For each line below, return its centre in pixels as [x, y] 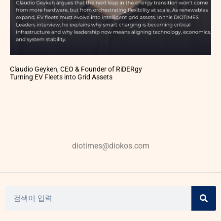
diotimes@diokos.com [110, 146]
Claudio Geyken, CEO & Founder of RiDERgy [76, 69]
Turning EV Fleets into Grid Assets [61, 77]
